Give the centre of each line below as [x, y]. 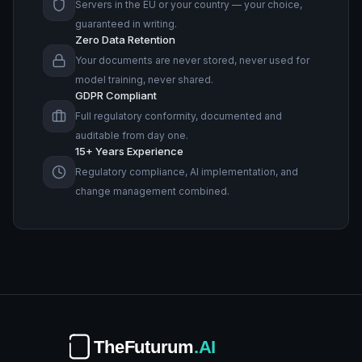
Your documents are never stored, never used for [192, 60]
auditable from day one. [132, 135]
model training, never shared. [144, 80]
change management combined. [152, 191]
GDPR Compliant [116, 95]
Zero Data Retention [125, 40]
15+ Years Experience [129, 151]
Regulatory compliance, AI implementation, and [187, 172]
